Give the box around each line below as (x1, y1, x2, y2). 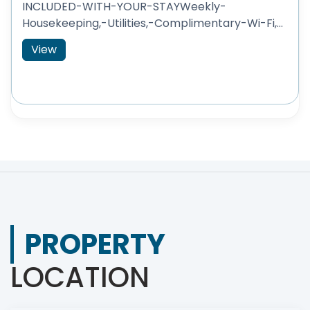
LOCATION (10, 258, 149, 297)
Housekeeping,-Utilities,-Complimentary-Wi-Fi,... (22, 15, 283, 31)
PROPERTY (25, 225, 165, 264)
